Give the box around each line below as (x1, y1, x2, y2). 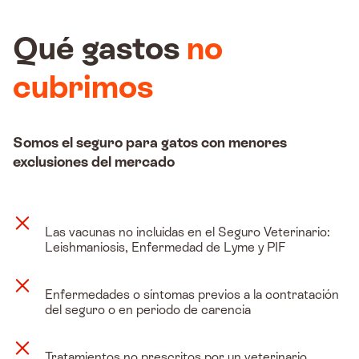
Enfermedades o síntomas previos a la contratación (45, 286, 339, 302)
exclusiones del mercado (13, 152, 175, 170)
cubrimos (13, 68, 153, 106)
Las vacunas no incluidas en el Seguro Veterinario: (45, 224, 330, 240)
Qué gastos (13, 30, 187, 67)
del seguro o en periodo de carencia (45, 301, 251, 317)
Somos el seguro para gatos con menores (13, 133, 287, 151)
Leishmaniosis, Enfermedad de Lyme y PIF (45, 239, 285, 255)
